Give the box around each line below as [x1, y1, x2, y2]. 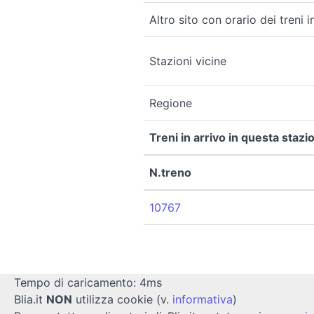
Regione [149, 95, 192, 110]
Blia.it [14, 292, 46, 306]
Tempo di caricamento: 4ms [14, 275, 162, 289]
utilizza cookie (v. [72, 292, 172, 306]
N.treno [149, 165, 191, 179]
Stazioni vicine [149, 53, 226, 68]
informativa [172, 292, 233, 306]
